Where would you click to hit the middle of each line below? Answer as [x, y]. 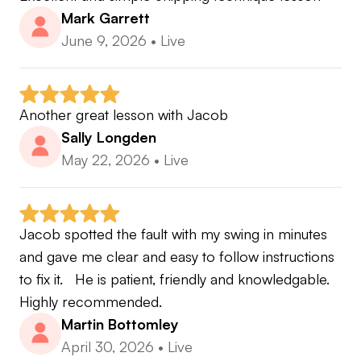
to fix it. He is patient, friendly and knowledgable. [174, 279]
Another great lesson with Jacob [124, 115]
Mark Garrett [106, 18]
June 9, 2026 [104, 41]
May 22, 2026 [106, 160]
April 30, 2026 [108, 347]
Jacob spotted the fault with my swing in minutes [173, 234]
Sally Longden [109, 137]
